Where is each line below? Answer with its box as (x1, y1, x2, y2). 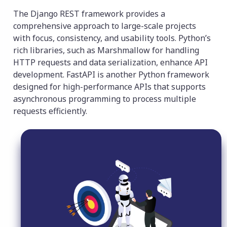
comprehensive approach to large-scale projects (13, 20, 196, 32)
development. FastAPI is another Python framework (13, 69, 209, 81)
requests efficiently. (13, 105, 89, 117)
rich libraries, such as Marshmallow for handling (13, 45, 199, 56)
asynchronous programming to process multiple (13, 93, 196, 105)
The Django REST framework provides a (13, 8, 165, 20)
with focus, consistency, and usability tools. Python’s (13, 32, 211, 44)
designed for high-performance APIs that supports (13, 81, 206, 93)
